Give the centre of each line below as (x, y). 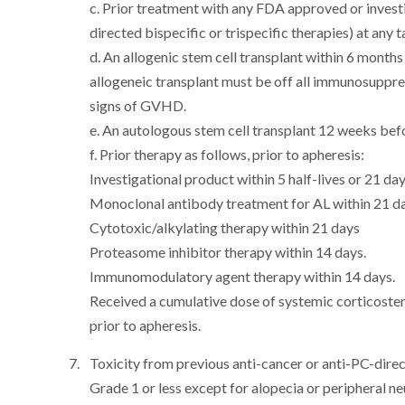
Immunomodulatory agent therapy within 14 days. (243, 276)
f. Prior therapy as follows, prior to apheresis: (227, 154)
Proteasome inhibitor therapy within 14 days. (228, 252)
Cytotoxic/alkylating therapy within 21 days (225, 227)
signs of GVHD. (138, 105)
